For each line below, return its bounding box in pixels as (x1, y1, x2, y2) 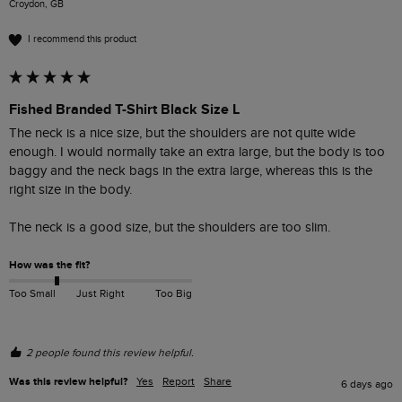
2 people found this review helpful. (26, 345, 194, 359)
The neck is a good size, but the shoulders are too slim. (9, 219, 334, 235)
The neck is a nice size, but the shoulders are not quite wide (9, 125, 355, 141)
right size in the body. (9, 181, 132, 197)
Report (162, 374, 195, 388)
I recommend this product (28, 33, 136, 46)
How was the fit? (9, 258, 90, 272)
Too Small (9, 287, 56, 300)
